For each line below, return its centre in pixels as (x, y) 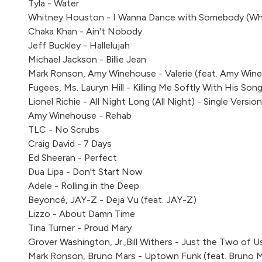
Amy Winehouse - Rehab (80, 116)
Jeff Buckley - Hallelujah (79, 46)
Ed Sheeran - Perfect (73, 158)
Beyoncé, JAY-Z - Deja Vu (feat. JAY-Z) (112, 200)
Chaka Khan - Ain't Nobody (85, 32)
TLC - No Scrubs (64, 130)
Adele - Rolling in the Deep (84, 186)
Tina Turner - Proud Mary (80, 228)
